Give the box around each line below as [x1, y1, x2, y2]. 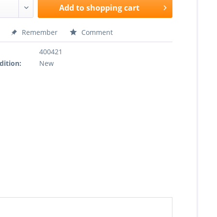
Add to [59, 2, 85, 13]
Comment [79, 28, 113, 37]
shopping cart [86, 2, 140, 13]
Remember [22, 28, 58, 37]
